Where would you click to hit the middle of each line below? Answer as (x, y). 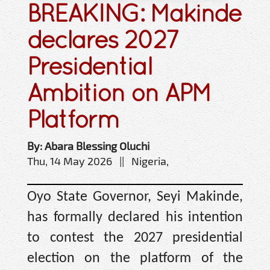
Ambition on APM (119, 93)
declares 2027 (103, 40)
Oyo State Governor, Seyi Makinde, (135, 197)
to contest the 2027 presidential (135, 238)
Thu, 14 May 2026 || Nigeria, (98, 161)
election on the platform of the (135, 259)
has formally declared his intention (135, 218)
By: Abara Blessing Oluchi (88, 146)
